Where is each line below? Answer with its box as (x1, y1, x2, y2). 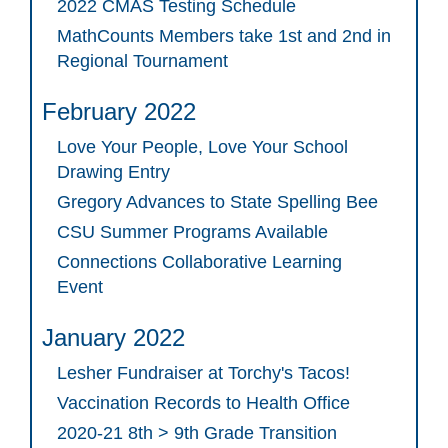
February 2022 (42, 98, 196, 126)
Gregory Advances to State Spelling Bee (57, 192, 378, 213)
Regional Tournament (57, 51, 228, 72)
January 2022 (42, 324, 185, 352)
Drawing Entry (57, 162, 170, 183)
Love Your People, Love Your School (57, 137, 348, 158)
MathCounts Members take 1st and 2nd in (57, 26, 391, 47)
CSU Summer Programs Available (57, 222, 328, 243)
